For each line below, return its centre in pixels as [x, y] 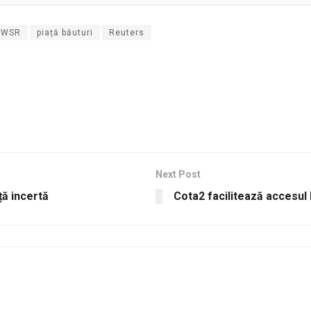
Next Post [178, 175]
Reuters [127, 33]
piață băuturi [65, 33]
